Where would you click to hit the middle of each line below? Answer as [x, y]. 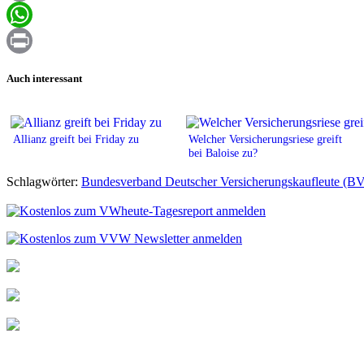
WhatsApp [34, 41]
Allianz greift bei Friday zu [76, 139]
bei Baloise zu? [223, 152]
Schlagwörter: [44, 181]
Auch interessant [44, 78]
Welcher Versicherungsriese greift [265, 139]
